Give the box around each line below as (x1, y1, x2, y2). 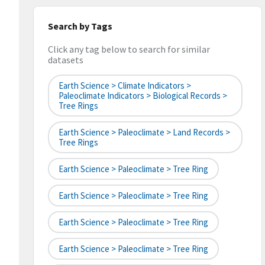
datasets (48, 54, 83, 66)
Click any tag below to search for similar (48, 43, 210, 56)
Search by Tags (48, 20, 112, 32)
